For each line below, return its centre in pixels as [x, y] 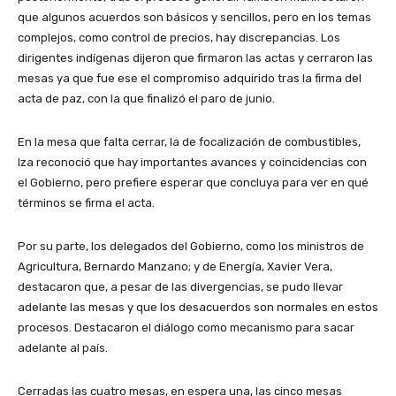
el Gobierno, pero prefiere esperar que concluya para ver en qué [193, 182]
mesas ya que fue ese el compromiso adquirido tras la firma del [190, 78]
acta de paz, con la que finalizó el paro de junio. [146, 98]
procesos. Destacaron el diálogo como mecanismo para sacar [186, 327]
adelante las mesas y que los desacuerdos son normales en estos [198, 307]
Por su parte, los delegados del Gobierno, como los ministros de [191, 246]
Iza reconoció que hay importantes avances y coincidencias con [192, 162]
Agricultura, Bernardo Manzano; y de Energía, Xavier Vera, [175, 266]
